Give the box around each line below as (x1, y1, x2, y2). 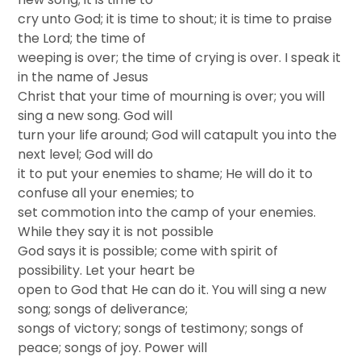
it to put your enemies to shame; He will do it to (18, 164, 313, 183)
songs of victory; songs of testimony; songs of (18, 319, 305, 338)
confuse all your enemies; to (18, 184, 195, 202)
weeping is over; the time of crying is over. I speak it (18, 48, 342, 67)
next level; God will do (18, 145, 154, 164)
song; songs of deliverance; (18, 300, 189, 318)
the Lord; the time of (18, 29, 147, 48)
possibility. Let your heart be (18, 261, 196, 280)
